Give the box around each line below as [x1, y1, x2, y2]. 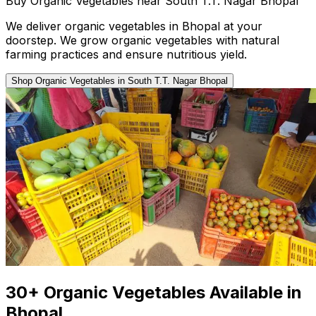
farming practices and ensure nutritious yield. [6, 47, 247, 61]
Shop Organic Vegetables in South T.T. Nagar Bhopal [200, 75, 228, 86]
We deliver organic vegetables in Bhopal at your [6, 18, 262, 33]
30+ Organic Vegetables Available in [6, 282, 302, 303]
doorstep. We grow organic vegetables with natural [6, 32, 279, 47]
